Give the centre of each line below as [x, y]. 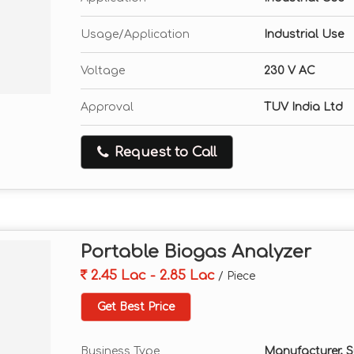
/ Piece [237, 276]
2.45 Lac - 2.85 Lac [151, 275]
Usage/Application [135, 34]
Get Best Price [136, 307]
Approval [107, 107]
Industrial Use [304, 34]
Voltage [103, 71]
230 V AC [290, 71]
